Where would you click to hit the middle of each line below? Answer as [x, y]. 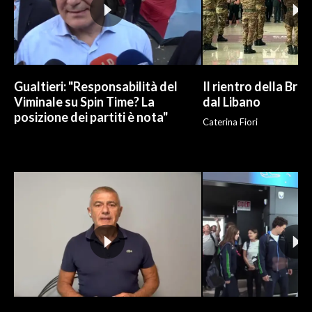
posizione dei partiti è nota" [91, 117]
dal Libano [231, 102]
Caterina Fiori [230, 122]
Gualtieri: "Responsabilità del [96, 87]
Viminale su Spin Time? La [84, 102]
